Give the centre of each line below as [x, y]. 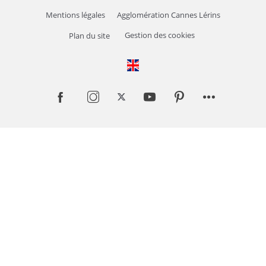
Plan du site [89, 36]
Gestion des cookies [159, 36]
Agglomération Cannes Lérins [169, 15]
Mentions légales [75, 15]
